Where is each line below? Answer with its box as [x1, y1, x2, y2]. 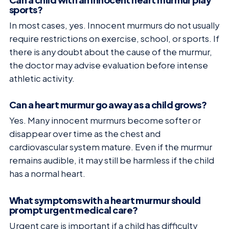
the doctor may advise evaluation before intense [9, 59, 208, 71]
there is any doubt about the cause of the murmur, [9, 46, 212, 57]
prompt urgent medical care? [9, 204, 138, 216]
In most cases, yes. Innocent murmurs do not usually [9, 19, 219, 31]
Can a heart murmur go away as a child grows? [9, 99, 207, 111]
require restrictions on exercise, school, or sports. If [9, 33, 219, 44]
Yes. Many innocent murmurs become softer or [9, 115, 201, 126]
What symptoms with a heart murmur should [9, 194, 201, 207]
